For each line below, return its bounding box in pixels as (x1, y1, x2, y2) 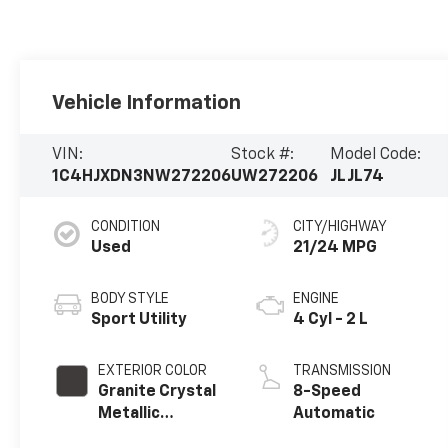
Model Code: (329, 146, 421, 163)
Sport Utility (91, 312, 188, 329)
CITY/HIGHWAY (292, 220, 387, 235)
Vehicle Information (52, 92, 242, 113)
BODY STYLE (91, 292, 170, 307)
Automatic (292, 406, 375, 423)
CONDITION (91, 220, 161, 235)
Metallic (98, 406, 161, 423)
